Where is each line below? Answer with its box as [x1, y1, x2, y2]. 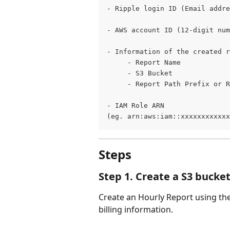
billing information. [99, 204, 173, 216]
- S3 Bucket [107, 69, 177, 78]
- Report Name [107, 59, 181, 67]
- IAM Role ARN [107, 102, 168, 110]
